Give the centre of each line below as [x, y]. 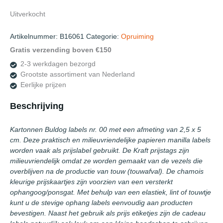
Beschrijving [37, 106]
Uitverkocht [28, 14]
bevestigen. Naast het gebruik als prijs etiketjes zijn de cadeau [108, 214]
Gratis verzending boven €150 [61, 50]
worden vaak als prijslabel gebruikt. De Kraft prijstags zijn [100, 151]
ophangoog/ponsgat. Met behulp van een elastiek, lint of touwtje [111, 193]
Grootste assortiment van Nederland [77, 75]
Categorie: [104, 36]
